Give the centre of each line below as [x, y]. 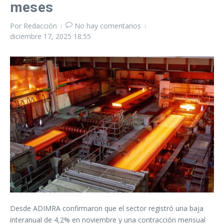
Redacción [40, 26]
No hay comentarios [108, 26]
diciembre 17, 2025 [42, 36]
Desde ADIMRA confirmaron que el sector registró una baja [107, 208]
